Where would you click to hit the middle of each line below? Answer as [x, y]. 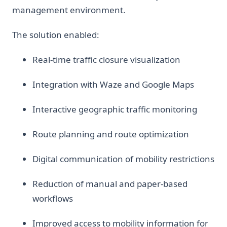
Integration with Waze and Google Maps [113, 84]
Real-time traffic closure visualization [106, 59]
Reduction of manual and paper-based [110, 183]
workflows [53, 198]
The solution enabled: [56, 34]
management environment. [69, 10]
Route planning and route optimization [111, 134]
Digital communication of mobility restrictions [123, 159]
